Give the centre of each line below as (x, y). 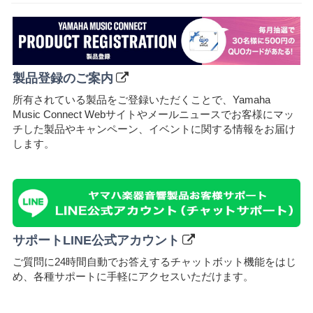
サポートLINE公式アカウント (96, 241)
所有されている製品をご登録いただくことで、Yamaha (141, 99)
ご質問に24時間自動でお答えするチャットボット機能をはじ (154, 261)
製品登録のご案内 (63, 79)
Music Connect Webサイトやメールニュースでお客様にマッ (153, 114)
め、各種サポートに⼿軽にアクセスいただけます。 (133, 276)
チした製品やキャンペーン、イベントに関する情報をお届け (154, 129)
